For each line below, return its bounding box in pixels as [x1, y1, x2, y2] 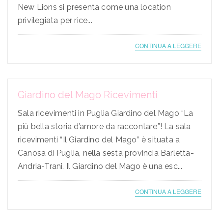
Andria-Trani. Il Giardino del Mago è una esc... [18, 162, 183, 171]
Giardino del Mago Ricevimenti [18, 89, 158, 101]
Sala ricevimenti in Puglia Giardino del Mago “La [18, 109, 193, 118]
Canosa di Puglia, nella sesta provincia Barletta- [18, 148, 194, 158]
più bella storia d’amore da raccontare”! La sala [18, 122, 191, 132]
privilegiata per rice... [18, 16, 92, 26]
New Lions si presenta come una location [18, 2, 171, 12]
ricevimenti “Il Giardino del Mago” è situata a [18, 135, 180, 145]
